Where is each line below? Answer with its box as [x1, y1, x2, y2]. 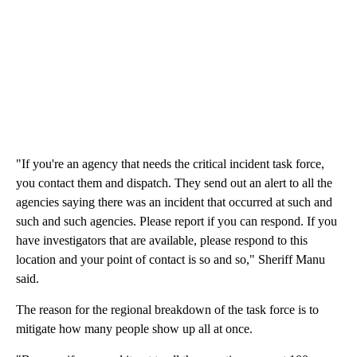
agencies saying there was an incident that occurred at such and [16, 195, 332, 210]
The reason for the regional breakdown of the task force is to [16, 303, 319, 317]
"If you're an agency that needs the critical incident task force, [16, 157, 324, 171]
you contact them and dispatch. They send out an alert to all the [16, 176, 332, 190]
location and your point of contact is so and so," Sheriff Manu [16, 253, 325, 267]
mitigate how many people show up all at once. [16, 322, 253, 336]
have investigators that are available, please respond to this [16, 233, 308, 248]
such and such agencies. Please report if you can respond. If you [16, 214, 337, 229]
